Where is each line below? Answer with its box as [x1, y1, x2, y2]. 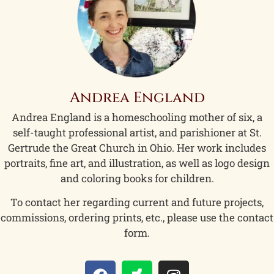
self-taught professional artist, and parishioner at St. [12, 125, 262, 140]
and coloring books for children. [60, 171, 214, 186]
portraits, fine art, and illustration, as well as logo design [4, 156, 270, 171]
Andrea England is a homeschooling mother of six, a [12, 110, 262, 125]
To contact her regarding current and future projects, [10, 194, 264, 209]
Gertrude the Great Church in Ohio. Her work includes [8, 141, 266, 155]
